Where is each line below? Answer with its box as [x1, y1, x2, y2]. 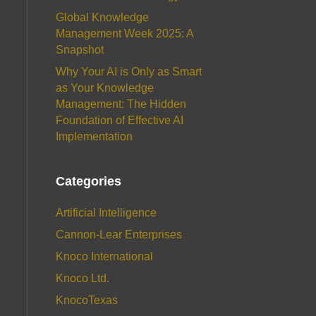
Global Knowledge [55, 11, 149, 23]
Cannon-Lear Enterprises [55, 229, 182, 241]
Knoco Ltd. [55, 272, 109, 284]
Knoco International [55, 250, 153, 262]
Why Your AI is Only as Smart [55, 66, 202, 78]
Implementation [55, 130, 133, 142]
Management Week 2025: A [55, 28, 193, 39]
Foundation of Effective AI [55, 114, 183, 126]
